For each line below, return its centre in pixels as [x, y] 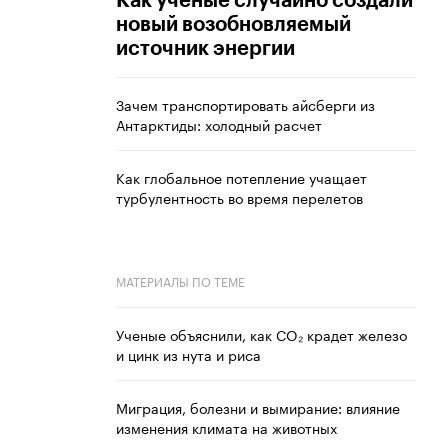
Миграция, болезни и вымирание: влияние [258, 407]
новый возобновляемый [233, 25]
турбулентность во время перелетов [239, 197]
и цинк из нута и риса [188, 354]
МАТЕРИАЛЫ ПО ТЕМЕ [180, 281]
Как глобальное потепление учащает [241, 177]
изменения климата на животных [226, 427]
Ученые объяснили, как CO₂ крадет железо [261, 334]
